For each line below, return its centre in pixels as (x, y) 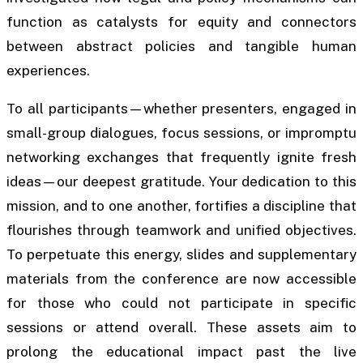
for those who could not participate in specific (181, 303)
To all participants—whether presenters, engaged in (181, 109)
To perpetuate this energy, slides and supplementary (181, 255)
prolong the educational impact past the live (181, 352)
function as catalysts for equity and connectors (181, 22)
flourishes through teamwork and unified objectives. (181, 231)
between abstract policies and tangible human (181, 47)
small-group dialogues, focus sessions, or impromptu (181, 133)
